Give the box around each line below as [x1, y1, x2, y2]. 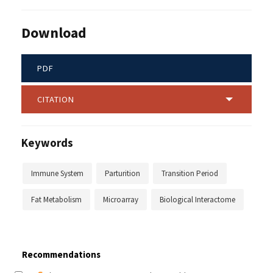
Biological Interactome [160, 194, 235, 205]
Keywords [21, 135, 73, 150]
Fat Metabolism [31, 194, 82, 205]
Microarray [103, 194, 138, 205]
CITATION [37, 93, 74, 105]
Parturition [105, 168, 140, 179]
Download [21, 23, 87, 42]
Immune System [31, 168, 83, 179]
